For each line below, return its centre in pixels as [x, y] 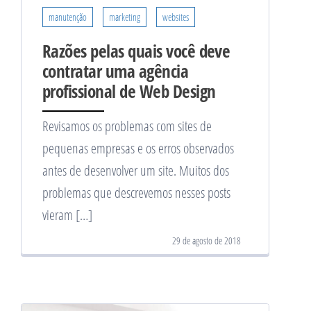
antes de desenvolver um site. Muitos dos [136, 170]
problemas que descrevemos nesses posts [136, 192]
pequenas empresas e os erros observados [138, 148]
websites [176, 17]
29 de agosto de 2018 [207, 240]
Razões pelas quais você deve [136, 50]
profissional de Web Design [129, 91]
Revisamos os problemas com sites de [127, 126]
